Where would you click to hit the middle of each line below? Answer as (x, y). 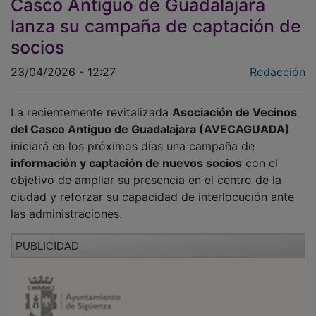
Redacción (278, 72)
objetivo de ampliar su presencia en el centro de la (146, 180)
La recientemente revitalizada (91, 112)
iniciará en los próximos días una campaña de (133, 146)
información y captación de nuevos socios (126, 163)
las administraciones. (66, 213)
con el (260, 163)
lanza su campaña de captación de (156, 26)
